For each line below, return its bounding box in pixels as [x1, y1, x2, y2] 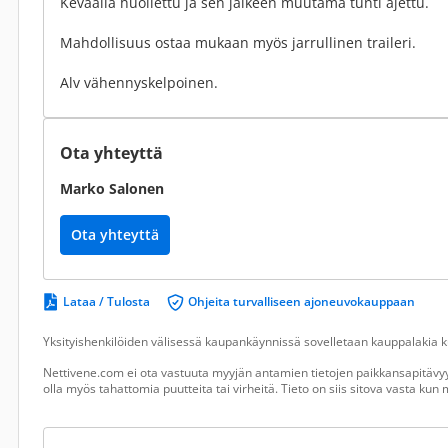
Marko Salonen [60, 179, 164, 198]
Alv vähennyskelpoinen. [60, 73, 218, 92]
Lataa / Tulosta [63, 293, 150, 310]
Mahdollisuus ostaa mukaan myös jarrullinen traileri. [60, 33, 416, 52]
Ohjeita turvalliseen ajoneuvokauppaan [188, 293, 415, 310]
